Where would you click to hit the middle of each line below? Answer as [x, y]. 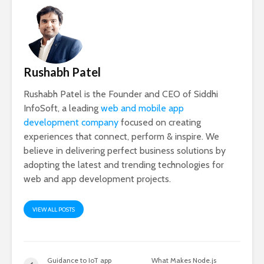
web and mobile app [142, 108]
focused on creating [160, 122]
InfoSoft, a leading [62, 108]
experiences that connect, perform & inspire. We [121, 136]
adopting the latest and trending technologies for [124, 164]
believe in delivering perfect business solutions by [125, 150]
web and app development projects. [97, 179]
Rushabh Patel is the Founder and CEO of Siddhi [121, 94]
